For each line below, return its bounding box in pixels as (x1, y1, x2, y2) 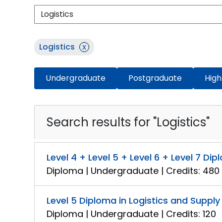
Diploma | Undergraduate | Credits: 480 (47, 165, 220, 177)
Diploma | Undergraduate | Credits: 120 (47, 208, 217, 220)
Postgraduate (128, 72, 182, 84)
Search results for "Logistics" (47, 114, 210, 130)
